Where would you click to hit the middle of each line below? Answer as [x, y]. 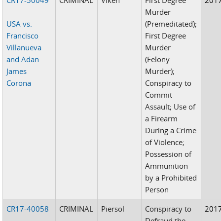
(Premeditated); [171, 23]
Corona [19, 83]
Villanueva [24, 47]
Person [157, 189]
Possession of [168, 154]
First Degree [166, 35]
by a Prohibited [171, 177]
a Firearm [162, 118]
